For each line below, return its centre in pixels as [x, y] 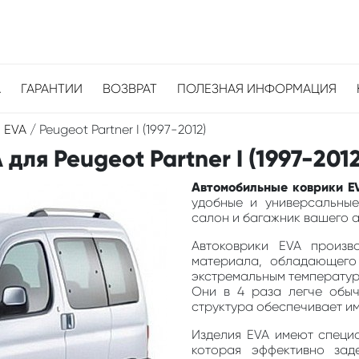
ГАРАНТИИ [52, 89]
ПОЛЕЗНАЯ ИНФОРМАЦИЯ [257, 89]
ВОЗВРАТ [130, 89]
